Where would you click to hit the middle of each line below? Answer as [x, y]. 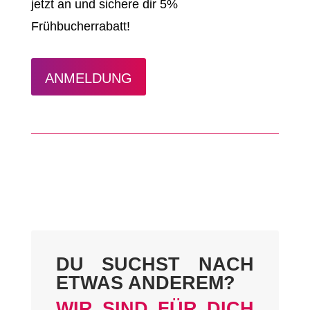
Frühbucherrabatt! [80, 27]
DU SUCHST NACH [155, 265]
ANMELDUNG [88, 79]
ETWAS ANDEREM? [145, 283]
